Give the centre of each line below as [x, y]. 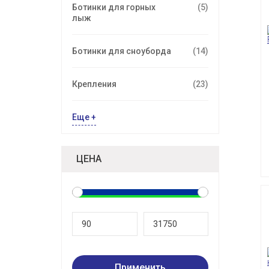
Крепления [94, 84]
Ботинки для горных [114, 8]
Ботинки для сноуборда [122, 51]
